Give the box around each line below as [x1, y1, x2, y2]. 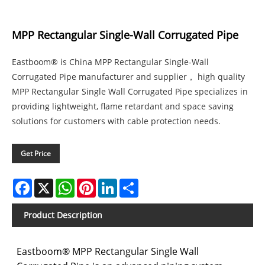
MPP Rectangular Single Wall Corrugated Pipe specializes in [12, 85, 248, 97]
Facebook [32, 177, 69, 189]
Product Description [24, 209, 102, 221]
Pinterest [96, 177, 131, 189]
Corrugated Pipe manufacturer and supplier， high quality [12, 70, 245, 82]
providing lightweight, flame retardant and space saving [12, 100, 234, 112]
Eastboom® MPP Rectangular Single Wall [17, 244, 199, 258]
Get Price [21, 148, 51, 159]
